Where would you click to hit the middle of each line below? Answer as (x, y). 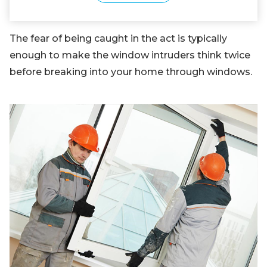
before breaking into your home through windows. (131, 72)
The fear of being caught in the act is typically (118, 39)
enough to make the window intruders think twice (130, 55)
